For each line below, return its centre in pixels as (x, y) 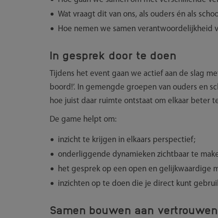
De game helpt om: (83, 119)
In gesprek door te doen (113, 54)
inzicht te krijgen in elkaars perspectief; (127, 140)
